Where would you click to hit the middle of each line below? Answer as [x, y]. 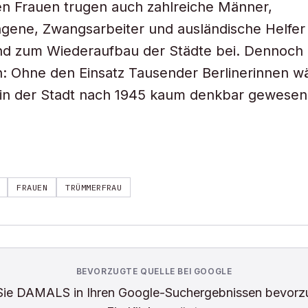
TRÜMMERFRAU [94, 187]
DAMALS [43, 293]
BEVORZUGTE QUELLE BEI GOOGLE [154, 271]
